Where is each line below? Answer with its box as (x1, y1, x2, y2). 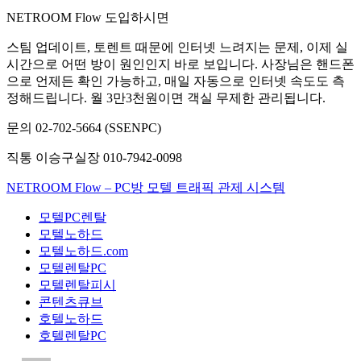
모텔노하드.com (39, 244, 128, 259)
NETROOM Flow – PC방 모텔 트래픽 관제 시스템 (6, 180, 285, 195)
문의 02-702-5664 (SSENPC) (6, 121, 161, 135)
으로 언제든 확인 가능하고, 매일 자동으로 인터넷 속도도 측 (6, 74, 345, 89)
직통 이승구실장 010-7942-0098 (6, 151, 182, 165)
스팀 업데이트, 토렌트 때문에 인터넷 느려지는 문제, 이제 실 (6, 40, 348, 55)
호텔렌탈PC (39, 329, 106, 343)
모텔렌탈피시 (39, 278, 116, 293)
